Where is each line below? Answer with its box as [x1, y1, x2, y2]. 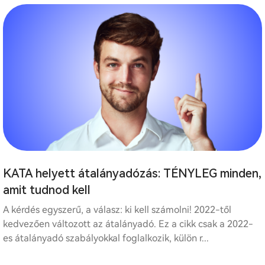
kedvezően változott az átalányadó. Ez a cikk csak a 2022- [3, 218, 253, 230]
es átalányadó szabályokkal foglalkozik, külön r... [3, 232, 209, 244]
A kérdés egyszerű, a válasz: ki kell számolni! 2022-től [3, 203, 231, 215]
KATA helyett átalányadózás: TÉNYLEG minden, [3, 166, 261, 180]
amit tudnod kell [3, 182, 91, 197]
